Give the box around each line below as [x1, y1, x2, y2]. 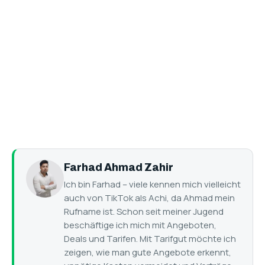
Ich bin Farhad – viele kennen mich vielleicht [64, 178, 241, 191]
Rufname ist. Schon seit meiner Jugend [64, 205, 224, 218]
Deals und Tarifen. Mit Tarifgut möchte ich [64, 232, 236, 245]
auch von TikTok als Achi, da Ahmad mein [64, 192, 235, 205]
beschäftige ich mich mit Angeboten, [64, 219, 216, 232]
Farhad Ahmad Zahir [64, 161, 173, 174]
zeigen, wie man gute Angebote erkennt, [64, 246, 231, 259]
